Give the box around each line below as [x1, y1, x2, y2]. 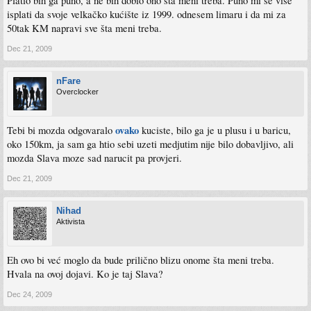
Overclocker [56, 87, 99, 96]
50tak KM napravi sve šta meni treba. [7, 21, 162, 35]
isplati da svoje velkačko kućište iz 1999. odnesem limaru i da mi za [7, 7, 286, 21]
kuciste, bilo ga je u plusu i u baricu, [139, 123, 291, 137]
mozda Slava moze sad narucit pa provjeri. [7, 151, 182, 165]
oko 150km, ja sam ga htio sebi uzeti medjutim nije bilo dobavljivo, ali [7, 137, 294, 151]
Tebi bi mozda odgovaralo [7, 123, 115, 137]
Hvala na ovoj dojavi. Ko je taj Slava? [7, 267, 163, 280]
